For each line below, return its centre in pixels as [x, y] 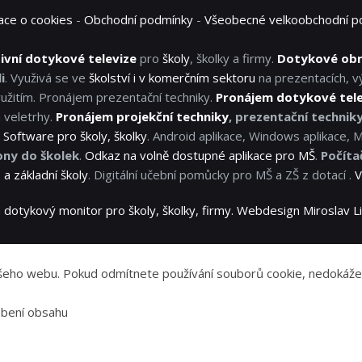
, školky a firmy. [234, 59]
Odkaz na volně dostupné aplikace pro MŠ [200, 156]
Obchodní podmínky [139, 20]
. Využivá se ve [47, 78]
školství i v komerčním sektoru [172, 78]
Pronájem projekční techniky [142, 117]
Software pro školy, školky [75, 136]
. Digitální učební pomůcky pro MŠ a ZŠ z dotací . [221, 175]
